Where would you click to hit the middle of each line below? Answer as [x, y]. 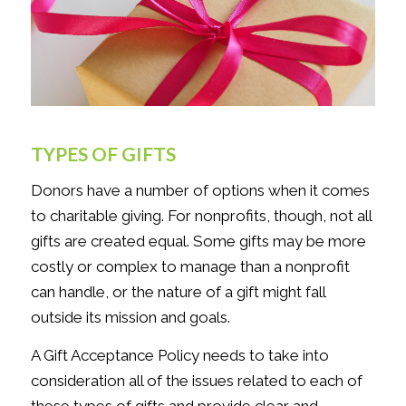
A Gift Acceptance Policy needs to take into [179, 355]
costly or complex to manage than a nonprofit [190, 266]
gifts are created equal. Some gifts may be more [198, 241]
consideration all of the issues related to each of [196, 380]
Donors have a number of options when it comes [200, 190]
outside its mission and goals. [130, 317]
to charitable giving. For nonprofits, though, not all [201, 215]
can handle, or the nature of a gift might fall [178, 291]
